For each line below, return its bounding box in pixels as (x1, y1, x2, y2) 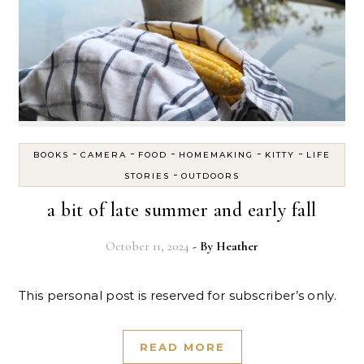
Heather (216, 238, 258, 253)
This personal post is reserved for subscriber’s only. (26, 287, 336, 303)
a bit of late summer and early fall (47, 197, 317, 222)
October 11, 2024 (106, 238, 189, 253)
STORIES (124, 170, 170, 181)
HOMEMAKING (179, 149, 253, 160)
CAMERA (80, 149, 127, 160)
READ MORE (139, 340, 225, 353)
